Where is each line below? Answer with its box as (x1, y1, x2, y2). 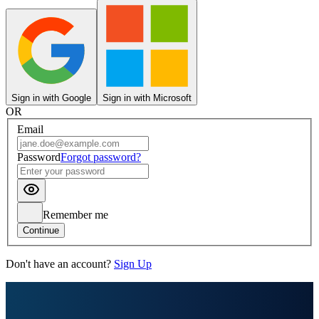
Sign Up (114, 258, 152, 271)
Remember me (43, 209, 108, 221)
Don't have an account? (6, 258, 111, 271)
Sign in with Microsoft (103, 92, 192, 103)
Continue (23, 225, 59, 236)
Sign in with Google (11, 92, 91, 103)
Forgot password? (61, 151, 141, 164)
